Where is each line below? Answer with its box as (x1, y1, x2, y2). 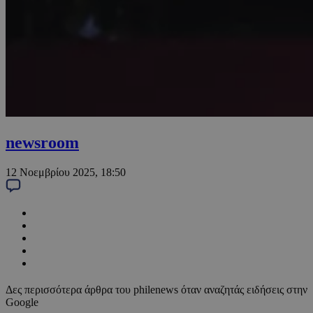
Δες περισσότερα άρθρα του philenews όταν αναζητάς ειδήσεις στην (6, 284, 307, 296)
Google (6, 296, 38, 309)
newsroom (6, 133, 79, 152)
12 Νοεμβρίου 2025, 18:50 (6, 166, 126, 179)
